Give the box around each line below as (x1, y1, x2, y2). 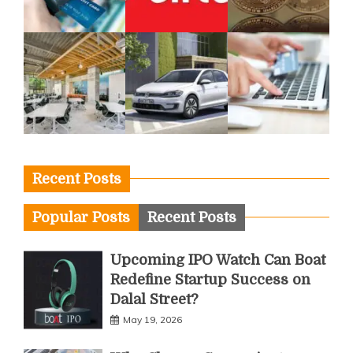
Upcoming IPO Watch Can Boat (110, 252, 325, 269)
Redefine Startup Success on (110, 272, 310, 288)
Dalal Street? (110, 292, 198, 308)
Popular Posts (32, 210, 130, 226)
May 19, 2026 (123, 314, 182, 326)
